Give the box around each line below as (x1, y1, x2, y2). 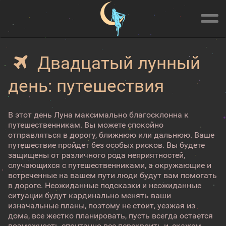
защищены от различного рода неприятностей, (8, 150, 185, 160)
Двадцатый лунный (33, 53, 200, 74)
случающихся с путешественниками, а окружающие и (8, 160, 211, 170)
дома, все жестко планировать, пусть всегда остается (8, 211, 213, 220)
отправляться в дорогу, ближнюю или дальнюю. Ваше (8, 130, 214, 140)
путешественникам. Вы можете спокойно (8, 120, 163, 130)
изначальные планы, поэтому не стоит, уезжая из (8, 201, 195, 210)
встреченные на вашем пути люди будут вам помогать (8, 171, 217, 180)
